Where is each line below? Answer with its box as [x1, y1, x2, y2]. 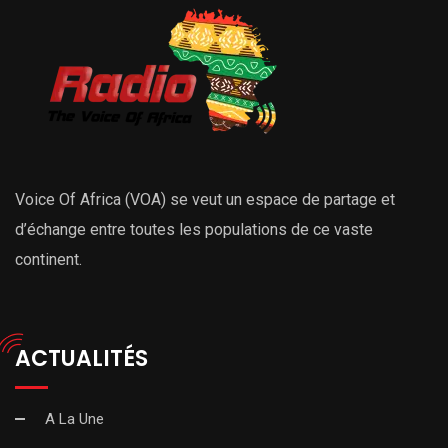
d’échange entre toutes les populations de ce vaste [15, 219, 373, 239]
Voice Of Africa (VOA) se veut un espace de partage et [15, 189, 395, 209]
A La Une [45, 409, 104, 428]
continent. [15, 249, 82, 269]
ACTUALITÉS [15, 342, 148, 374]
